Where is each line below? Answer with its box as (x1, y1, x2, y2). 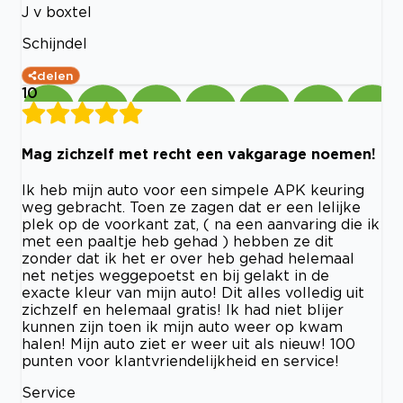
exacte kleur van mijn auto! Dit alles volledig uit (22, 283, 364, 300)
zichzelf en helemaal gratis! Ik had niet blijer (22, 300, 344, 318)
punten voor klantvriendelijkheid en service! (22, 352, 339, 369)
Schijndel (22, 35, 87, 52)
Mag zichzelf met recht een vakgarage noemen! (22, 145, 376, 162)
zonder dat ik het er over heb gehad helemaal (22, 249, 354, 266)
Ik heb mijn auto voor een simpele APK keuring (22, 181, 364, 198)
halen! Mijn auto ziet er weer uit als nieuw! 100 (22, 335, 355, 352)
